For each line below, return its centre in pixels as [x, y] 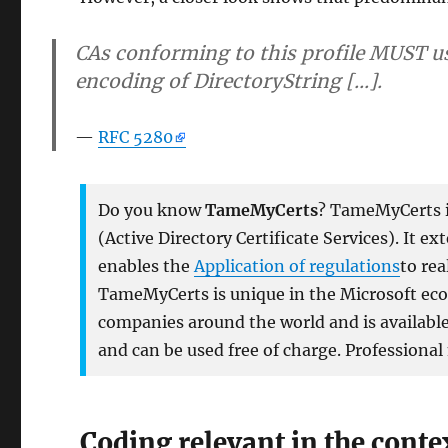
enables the [146, 266]
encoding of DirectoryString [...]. [229, 81]
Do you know [152, 210]
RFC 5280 [136, 137]
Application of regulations [297, 266]
